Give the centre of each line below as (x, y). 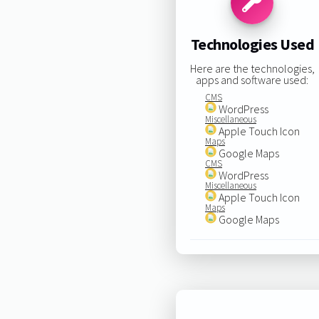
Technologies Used (252, 45)
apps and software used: (252, 79)
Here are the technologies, (252, 68)
